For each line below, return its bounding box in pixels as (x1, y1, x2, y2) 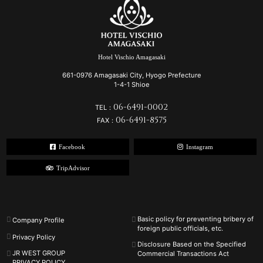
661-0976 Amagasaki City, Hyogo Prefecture (62, 71, 201, 80)
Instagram (186, 143, 213, 150)
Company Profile (12, 216, 65, 225)
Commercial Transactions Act (137, 249, 230, 258)
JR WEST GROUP (12, 249, 66, 258)
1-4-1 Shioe (113, 80, 150, 89)
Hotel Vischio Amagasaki (97, 53, 166, 61)
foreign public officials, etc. (137, 224, 224, 233)
